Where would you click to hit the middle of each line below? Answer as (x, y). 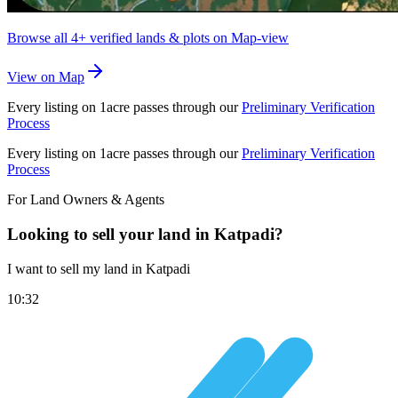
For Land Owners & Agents (86, 200)
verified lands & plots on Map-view (189, 38)
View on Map (46, 77)
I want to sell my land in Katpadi (99, 268)
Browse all (37, 38)
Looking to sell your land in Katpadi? (145, 235)
